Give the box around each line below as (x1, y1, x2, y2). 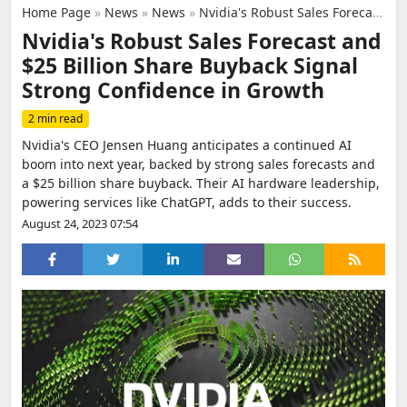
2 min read (28, 111, 83, 126)
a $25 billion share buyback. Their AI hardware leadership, (22, 174, 380, 192)
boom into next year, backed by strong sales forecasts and (22, 155, 375, 173)
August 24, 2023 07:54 (22, 215, 138, 232)
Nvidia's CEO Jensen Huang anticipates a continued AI (22, 136, 352, 154)
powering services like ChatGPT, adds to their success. (22, 194, 352, 211)
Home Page (22, 4, 91, 21)
